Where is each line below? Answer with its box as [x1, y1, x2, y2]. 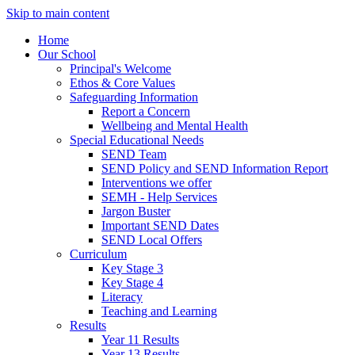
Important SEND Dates [101, 219, 219, 232]
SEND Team [101, 147, 166, 161]
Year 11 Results [101, 333, 179, 346]
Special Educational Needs [70, 133, 204, 147]
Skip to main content [6, 6, 109, 20]
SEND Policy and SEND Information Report [101, 162, 328, 175]
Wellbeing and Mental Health [101, 119, 248, 132]
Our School [38, 48, 96, 61]
